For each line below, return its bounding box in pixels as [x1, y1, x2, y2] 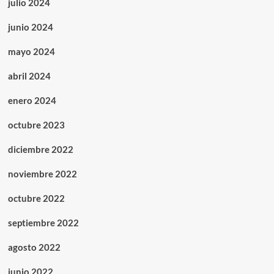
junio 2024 [7, 21, 53, 32]
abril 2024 [7, 70, 51, 81]
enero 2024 [7, 94, 56, 106]
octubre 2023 [7, 119, 65, 130]
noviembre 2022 [7, 168, 77, 179]
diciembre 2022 [7, 143, 73, 155]
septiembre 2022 [7, 217, 79, 228]
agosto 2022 [7, 241, 61, 253]
